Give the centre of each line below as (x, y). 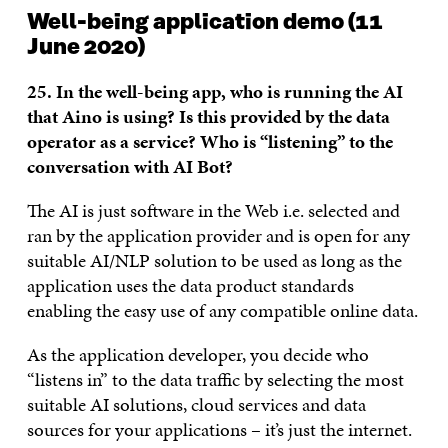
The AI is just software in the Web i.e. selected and (213, 210)
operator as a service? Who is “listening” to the (209, 141)
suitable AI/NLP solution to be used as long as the (214, 260)
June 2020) (85, 47)
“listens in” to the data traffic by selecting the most (215, 379)
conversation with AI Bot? (129, 166)
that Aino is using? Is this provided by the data (208, 116)
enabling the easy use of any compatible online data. (222, 310)
